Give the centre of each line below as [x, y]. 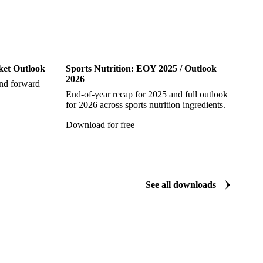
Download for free [100, 125]
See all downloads [181, 185]
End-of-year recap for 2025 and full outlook [147, 95]
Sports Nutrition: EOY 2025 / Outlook [141, 69]
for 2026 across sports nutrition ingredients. [146, 105]
